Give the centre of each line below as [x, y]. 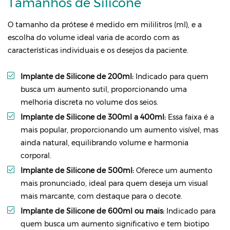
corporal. [36, 156]
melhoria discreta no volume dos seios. [89, 102]
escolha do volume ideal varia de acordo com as [93, 37]
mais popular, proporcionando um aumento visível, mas [119, 130]
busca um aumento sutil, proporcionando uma [104, 89]
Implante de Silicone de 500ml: [77, 170]
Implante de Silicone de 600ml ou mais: [92, 211]
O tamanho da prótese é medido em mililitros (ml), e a [105, 25]
